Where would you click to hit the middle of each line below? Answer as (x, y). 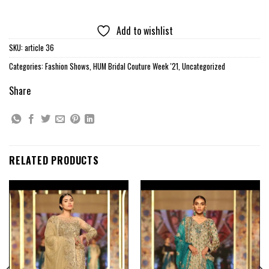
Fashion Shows (67, 67)
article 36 (39, 48)
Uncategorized (204, 67)
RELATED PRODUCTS (54, 161)
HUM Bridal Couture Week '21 (136, 67)
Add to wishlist (145, 31)
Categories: (27, 67)
